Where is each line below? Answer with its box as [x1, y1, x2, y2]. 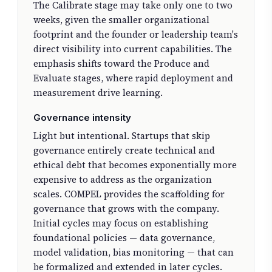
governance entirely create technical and [33, 143, 215, 157]
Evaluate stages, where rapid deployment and [33, 72, 233, 85]
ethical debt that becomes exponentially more [33, 158, 237, 171]
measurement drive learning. [33, 86, 163, 100]
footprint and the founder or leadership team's [33, 28, 238, 41]
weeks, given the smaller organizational [33, 13, 209, 27]
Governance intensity [33, 112, 131, 124]
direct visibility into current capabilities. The [33, 42, 232, 56]
